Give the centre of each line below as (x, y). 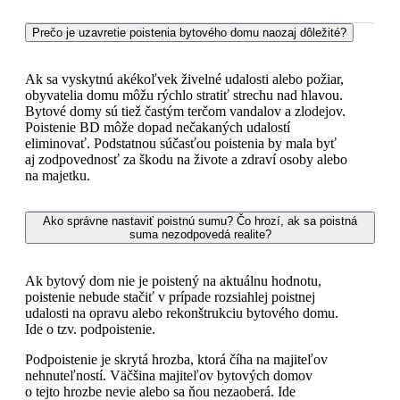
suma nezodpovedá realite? (200, 234)
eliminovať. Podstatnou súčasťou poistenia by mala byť (181, 143)
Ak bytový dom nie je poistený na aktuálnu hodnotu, (173, 280)
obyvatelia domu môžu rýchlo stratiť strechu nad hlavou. (184, 95)
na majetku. (58, 175)
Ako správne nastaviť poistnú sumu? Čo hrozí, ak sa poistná (200, 221)
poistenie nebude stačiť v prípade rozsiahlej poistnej (170, 296)
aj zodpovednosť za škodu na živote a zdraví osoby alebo (186, 159)
